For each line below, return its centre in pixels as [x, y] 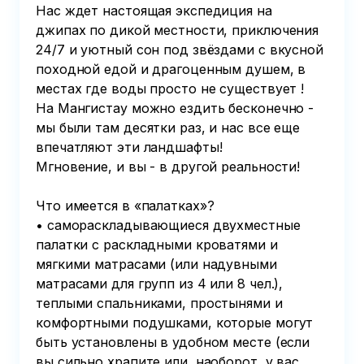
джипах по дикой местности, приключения [180, 30]
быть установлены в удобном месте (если [175, 342]
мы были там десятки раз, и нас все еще [170, 128]
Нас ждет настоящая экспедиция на [156, 11]
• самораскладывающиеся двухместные [170, 225]
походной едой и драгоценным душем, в [173, 69]
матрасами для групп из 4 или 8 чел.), [162, 284]
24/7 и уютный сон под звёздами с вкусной [182, 50]
